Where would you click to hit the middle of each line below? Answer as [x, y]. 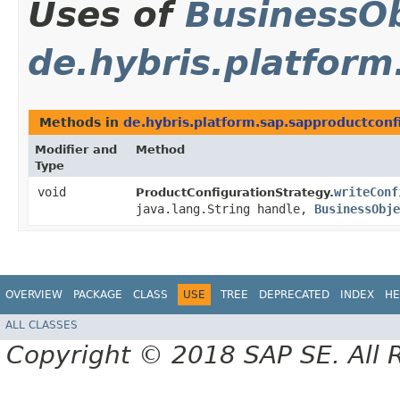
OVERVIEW [34, 295]
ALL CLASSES [42, 325]
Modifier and [76, 150]
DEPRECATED [294, 295]
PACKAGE [98, 295]
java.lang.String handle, [225, 209]
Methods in [81, 123]
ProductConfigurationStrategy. [235, 193]
